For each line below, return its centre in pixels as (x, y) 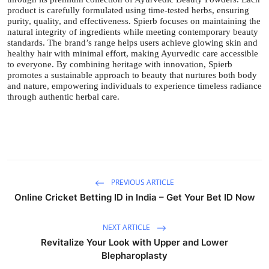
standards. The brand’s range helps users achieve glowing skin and (132, 42)
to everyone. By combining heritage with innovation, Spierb (120, 64)
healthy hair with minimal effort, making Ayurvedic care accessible (133, 53)
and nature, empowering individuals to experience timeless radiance (134, 86)
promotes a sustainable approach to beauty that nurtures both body (132, 75)
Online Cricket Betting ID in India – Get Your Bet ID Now (134, 197)
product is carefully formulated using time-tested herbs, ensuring (128, 10)
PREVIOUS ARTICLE (142, 182)
